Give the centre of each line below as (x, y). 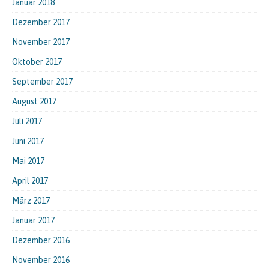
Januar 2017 (33, 221)
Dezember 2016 (41, 240)
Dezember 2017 (41, 23)
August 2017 (34, 102)
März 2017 (31, 201)
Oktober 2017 (37, 62)
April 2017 (30, 181)
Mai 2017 (28, 161)
